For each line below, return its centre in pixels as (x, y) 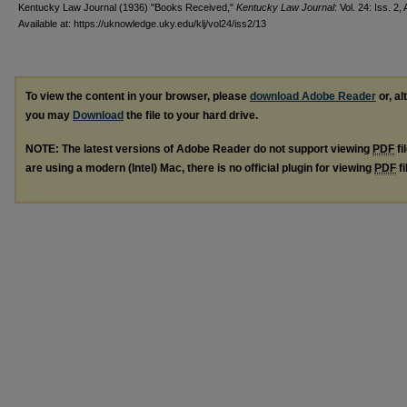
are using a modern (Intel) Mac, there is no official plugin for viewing (200, 168)
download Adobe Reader (313, 96)
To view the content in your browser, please (138, 96)
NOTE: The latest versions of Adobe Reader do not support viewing (199, 149)
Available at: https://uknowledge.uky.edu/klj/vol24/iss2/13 (142, 23)
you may (49, 115)
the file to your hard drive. (191, 115)
